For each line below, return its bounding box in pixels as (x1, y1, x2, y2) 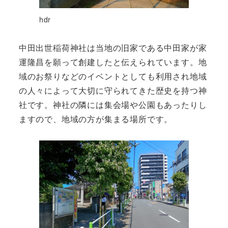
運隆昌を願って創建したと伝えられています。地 (18, 55, 207, 68)
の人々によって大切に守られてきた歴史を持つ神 (18, 84, 207, 96)
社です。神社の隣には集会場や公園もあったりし (18, 98, 207, 110)
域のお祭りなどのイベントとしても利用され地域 (18, 70, 207, 82)
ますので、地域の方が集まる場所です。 (18, 112, 173, 125)
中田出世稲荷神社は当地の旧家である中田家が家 (18, 41, 207, 53)
